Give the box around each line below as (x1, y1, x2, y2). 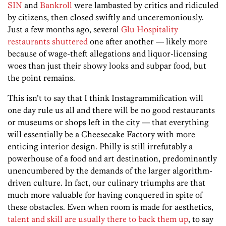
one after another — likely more (88, 36, 207, 46)
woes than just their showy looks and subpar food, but (8, 60, 206, 71)
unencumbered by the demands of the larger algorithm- (8, 165, 212, 176)
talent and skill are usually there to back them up (8, 213, 188, 224)
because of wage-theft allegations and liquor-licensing (8, 48, 207, 59)
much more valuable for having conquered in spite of (8, 189, 202, 200)
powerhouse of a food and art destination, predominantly (8, 153, 217, 163)
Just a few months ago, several (8, 24, 121, 34)
